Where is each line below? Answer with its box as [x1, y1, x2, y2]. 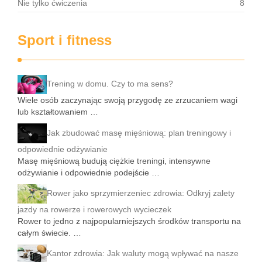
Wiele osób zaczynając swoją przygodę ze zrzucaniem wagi [18, 95, 237, 105]
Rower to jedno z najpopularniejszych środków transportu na [18, 216, 241, 226]
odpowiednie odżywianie [18, 144, 108, 154]
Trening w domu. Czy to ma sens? [47, 79, 173, 89]
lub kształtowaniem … [18, 107, 98, 117]
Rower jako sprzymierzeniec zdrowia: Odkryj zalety [47, 188, 235, 198]
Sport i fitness [18, 32, 112, 48]
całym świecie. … [18, 227, 81, 237]
